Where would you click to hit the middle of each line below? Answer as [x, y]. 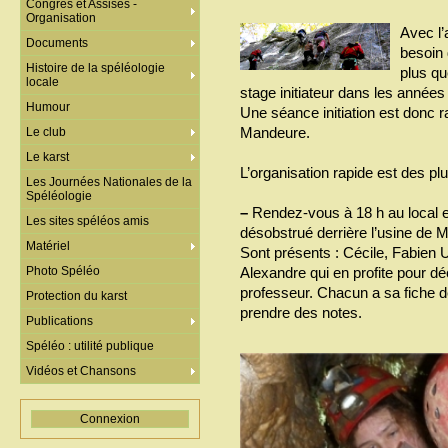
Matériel [48, 246]
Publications [59, 321]
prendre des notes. [301, 312]
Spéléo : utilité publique [90, 346]
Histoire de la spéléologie [95, 68]
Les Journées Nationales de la [109, 182]
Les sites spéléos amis [87, 221]
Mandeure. [275, 132]
